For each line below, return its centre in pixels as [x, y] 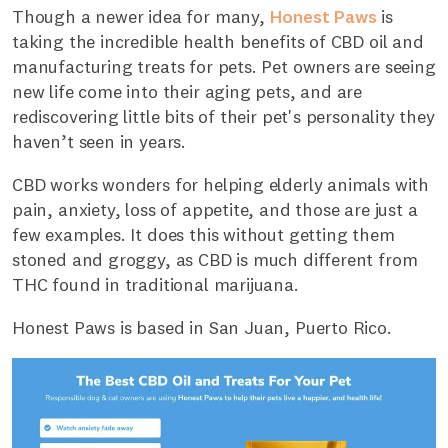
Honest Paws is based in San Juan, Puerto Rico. [202, 328]
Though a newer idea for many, [141, 17]
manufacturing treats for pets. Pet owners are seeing [224, 67]
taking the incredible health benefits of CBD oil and [218, 42]
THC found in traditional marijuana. [155, 285]
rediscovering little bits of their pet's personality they [223, 117]
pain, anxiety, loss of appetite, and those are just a [215, 210]
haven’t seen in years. [99, 142]
